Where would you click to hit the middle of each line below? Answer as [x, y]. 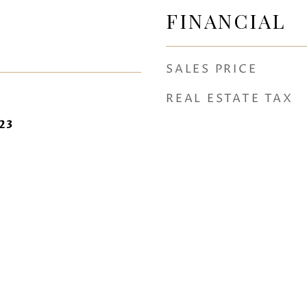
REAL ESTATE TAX [230, 99]
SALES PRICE [212, 69]
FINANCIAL [226, 21]
